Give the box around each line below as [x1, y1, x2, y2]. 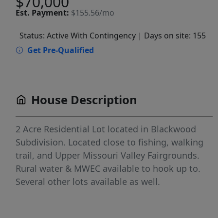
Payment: [32, 7, 69, 18]
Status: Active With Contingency [19, 30, 136, 41]
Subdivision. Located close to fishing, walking [16, 136, 203, 148]
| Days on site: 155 [138, 30, 206, 41]
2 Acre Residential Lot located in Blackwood [16, 123, 196, 135]
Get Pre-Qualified [27, 45, 94, 56]
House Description [31, 91, 137, 108]
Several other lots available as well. [16, 176, 160, 188]
